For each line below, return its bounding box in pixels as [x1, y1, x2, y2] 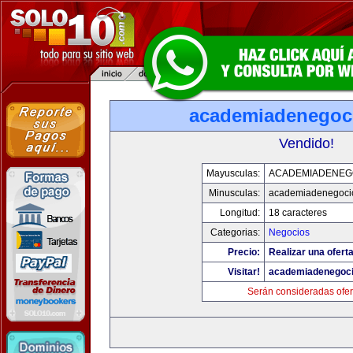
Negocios [269, 227, 310, 238]
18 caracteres [269, 207, 327, 218]
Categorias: [210, 227, 260, 238]
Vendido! [279, 136, 334, 151]
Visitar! [228, 266, 260, 277]
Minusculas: [209, 188, 260, 199]
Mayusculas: [206, 168, 260, 179]
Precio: [228, 247, 260, 258]
